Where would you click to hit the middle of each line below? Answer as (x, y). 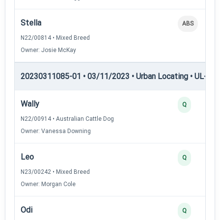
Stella (31, 23)
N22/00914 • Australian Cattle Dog (67, 119)
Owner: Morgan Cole (48, 184)
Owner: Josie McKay (48, 50)
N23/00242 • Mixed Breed (55, 172)
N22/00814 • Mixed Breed (55, 38)
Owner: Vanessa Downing (56, 131)
